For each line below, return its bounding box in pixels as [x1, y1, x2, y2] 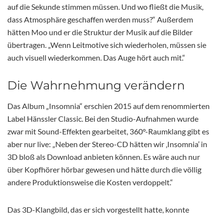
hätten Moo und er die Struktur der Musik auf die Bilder [7, 27, 193, 37]
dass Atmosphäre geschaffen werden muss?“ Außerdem [7, 14, 193, 24]
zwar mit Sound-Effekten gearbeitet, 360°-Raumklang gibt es [7, 126, 209, 136]
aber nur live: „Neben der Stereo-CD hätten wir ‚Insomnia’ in [7, 139, 207, 149]
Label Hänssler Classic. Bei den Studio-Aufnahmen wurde [7, 113, 198, 123]
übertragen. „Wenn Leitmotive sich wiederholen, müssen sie [7, 40, 206, 49]
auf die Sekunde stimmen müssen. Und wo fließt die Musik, [7, 1, 203, 11]
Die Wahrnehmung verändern [7, 78, 185, 92]
